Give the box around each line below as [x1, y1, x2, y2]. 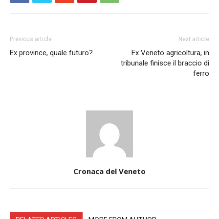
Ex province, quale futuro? [10, 48, 93, 57]
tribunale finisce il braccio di [121, 59, 209, 67]
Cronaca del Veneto [73, 166, 146, 176]
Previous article [10, 36, 52, 43]
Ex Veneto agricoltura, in [131, 48, 209, 57]
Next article [178, 36, 209, 43]
